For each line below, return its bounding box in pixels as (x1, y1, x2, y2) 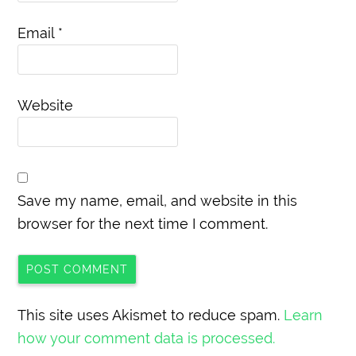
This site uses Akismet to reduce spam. (17, 306, 284, 323)
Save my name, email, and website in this (17, 192, 298, 209)
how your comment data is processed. (17, 329, 276, 346)
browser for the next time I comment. (17, 215, 269, 232)
